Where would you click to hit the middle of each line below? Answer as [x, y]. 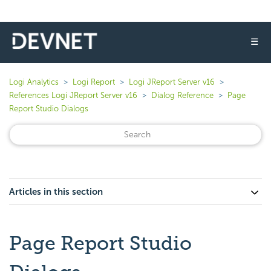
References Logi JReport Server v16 [73, 95]
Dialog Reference [182, 95]
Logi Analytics [34, 82]
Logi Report [94, 82]
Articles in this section [56, 192]
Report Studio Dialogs [49, 109]
